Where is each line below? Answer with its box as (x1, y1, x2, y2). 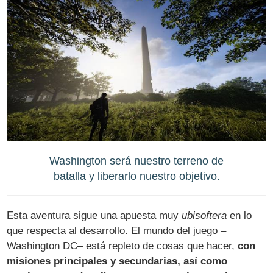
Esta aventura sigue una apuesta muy (7, 209, 182, 221)
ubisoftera (182, 209, 227, 221)
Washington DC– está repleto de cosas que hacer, (7, 239, 238, 252)
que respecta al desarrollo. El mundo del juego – (7, 224, 227, 236)
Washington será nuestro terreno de (49, 154, 224, 168)
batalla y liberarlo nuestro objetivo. (53, 169, 220, 183)
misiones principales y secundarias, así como (7, 255, 228, 267)
